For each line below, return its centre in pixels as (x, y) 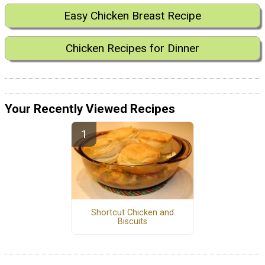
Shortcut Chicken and (132, 212)
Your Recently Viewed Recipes (90, 109)
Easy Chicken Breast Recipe (132, 15)
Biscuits (132, 221)
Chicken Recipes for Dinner (132, 48)
